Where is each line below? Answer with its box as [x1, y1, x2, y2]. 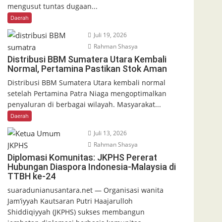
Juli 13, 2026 [92, 128, 127, 137]
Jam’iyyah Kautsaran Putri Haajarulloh [7, 196, 133, 206]
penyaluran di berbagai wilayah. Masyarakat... [7, 99, 161, 109]
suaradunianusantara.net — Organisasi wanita [7, 185, 164, 195]
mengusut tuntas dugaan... [7, 1, 98, 11]
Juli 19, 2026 [92, 30, 127, 39]
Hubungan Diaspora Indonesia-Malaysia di [7, 161, 176, 172]
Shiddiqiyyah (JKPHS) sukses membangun [7, 207, 145, 217]
